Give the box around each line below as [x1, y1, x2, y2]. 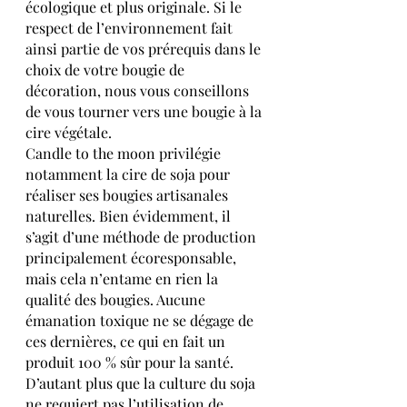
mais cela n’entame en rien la [25, 269, 222, 289]
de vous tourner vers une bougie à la [25, 102, 265, 122]
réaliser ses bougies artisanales [25, 185, 232, 205]
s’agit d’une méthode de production [25, 227, 260, 247]
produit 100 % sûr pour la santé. [25, 352, 237, 372]
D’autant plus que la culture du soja [25, 373, 259, 393]
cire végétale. [25, 123, 112, 143]
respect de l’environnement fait [25, 18, 236, 38]
